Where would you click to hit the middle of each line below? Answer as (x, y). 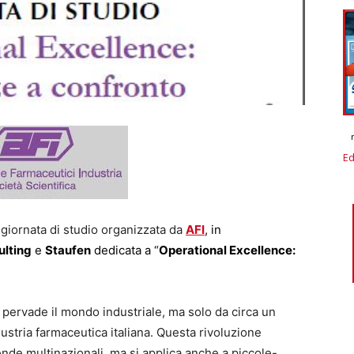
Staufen (68, 250)
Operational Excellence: (227, 250)
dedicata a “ (125, 250)
